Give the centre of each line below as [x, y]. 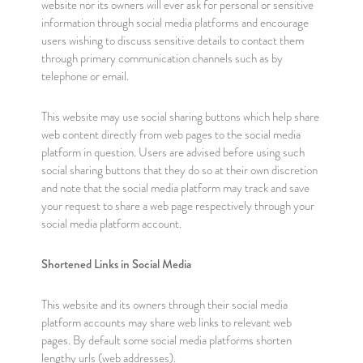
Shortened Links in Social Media [116, 264]
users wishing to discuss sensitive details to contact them [172, 41]
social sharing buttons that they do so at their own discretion [179, 170]
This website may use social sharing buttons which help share [180, 117]
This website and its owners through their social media [164, 305]
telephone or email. [85, 76]
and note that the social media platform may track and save [175, 188]
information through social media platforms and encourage [175, 23]
